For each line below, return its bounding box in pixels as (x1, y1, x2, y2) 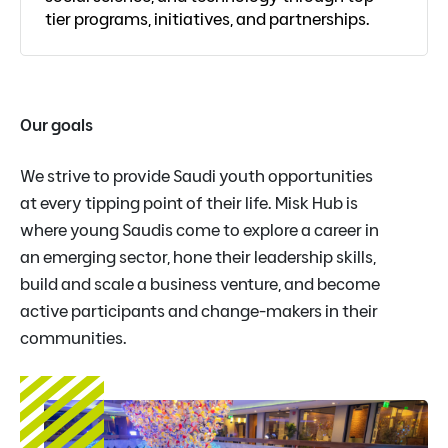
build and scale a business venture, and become (20, 274, 380, 294)
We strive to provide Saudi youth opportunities (20, 166, 373, 186)
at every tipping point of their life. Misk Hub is (20, 193, 358, 213)
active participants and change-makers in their (20, 301, 378, 321)
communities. (20, 328, 127, 348)
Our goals (20, 115, 93, 135)
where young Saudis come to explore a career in (20, 220, 379, 240)
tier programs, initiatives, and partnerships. (45, 9, 370, 29)
